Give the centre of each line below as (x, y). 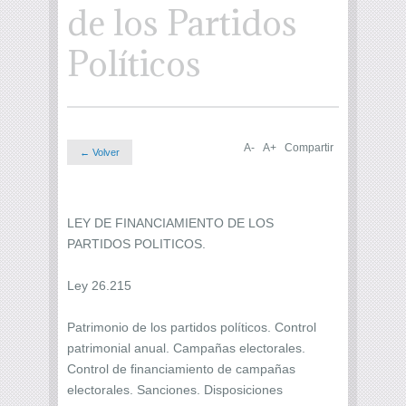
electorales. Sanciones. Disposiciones (175, 389)
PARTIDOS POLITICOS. (136, 243)
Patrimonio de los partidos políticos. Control (192, 327)
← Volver (100, 152)
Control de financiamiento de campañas (181, 368)
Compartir (309, 148)
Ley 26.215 (99, 285)
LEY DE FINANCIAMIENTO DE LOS (170, 222)
